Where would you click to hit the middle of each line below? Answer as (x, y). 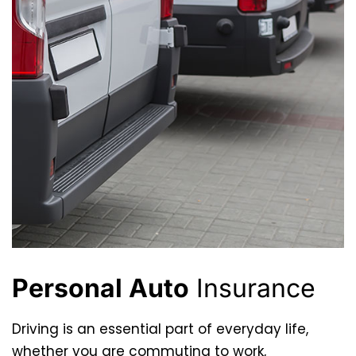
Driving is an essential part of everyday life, (160, 329)
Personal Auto (101, 288)
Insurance (252, 288)
